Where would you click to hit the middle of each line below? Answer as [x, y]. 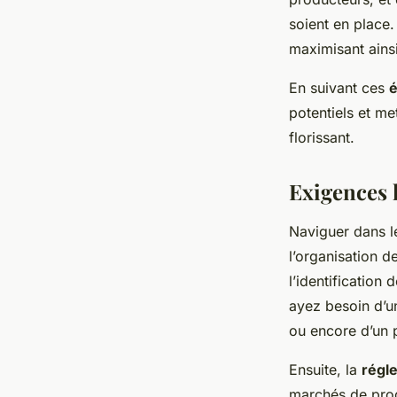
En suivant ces [339, 88]
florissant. [322, 138]
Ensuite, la [325, 370]
